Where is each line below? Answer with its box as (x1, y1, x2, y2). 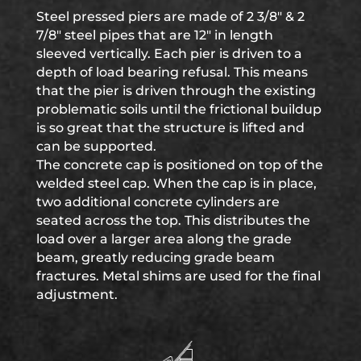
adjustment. (35, 287, 118, 302)
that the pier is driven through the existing (35, 83, 316, 98)
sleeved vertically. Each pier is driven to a (35, 46, 302, 61)
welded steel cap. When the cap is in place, (35, 176, 317, 191)
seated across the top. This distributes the (35, 213, 310, 228)
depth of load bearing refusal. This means (35, 64, 308, 80)
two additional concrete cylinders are (35, 194, 280, 210)
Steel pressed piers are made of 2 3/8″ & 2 (35, 9, 305, 24)
